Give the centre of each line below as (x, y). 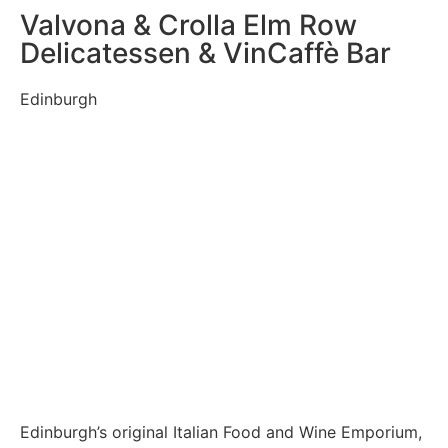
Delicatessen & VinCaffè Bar (205, 53)
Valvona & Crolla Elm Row (188, 25)
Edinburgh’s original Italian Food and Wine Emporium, (221, 431)
